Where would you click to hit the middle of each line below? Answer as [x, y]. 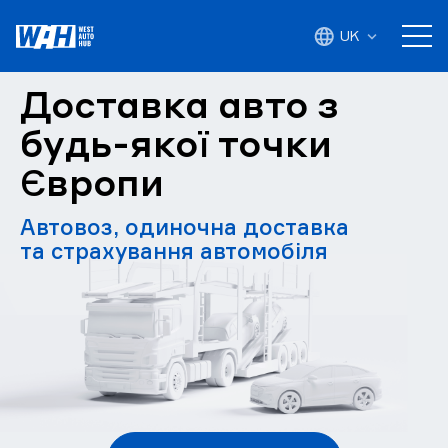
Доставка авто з [179, 103]
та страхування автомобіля [174, 250]
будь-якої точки [176, 142]
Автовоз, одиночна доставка [184, 226]
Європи [92, 181]
